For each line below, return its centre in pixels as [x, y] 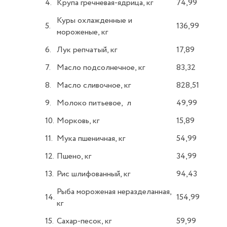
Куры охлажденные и [94, 21]
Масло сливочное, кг [94, 85]
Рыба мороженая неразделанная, [114, 192]
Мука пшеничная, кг [91, 139]
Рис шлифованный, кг [93, 174]
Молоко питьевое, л [94, 103]
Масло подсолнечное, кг [101, 68]
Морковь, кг [78, 121]
